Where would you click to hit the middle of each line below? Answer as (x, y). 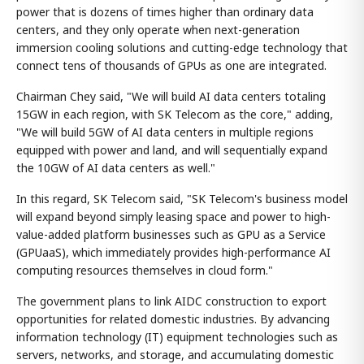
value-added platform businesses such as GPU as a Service (171, 234)
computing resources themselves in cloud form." (145, 270)
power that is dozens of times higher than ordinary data (165, 11)
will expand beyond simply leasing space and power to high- (173, 216)
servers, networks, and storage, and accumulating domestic (175, 354)
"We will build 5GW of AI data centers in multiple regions (165, 132)
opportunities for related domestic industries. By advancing (173, 318)
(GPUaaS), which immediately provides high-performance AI (173, 252)
